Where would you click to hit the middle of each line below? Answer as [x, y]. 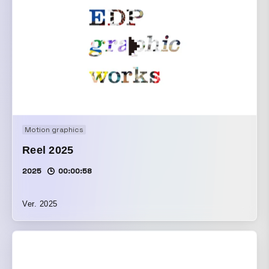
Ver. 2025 [40, 204]
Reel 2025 [48, 150]
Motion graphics [54, 130]
